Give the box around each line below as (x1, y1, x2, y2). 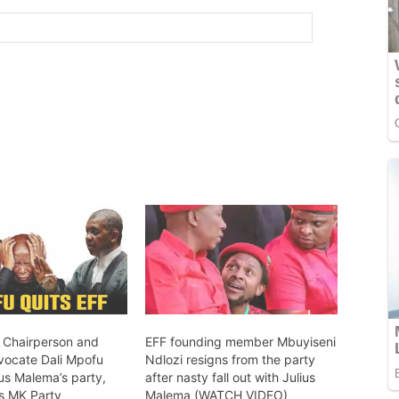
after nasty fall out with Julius (144, 370, 315, 386)
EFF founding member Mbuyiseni (144, 334, 336, 350)
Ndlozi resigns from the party (144, 352, 315, 368)
